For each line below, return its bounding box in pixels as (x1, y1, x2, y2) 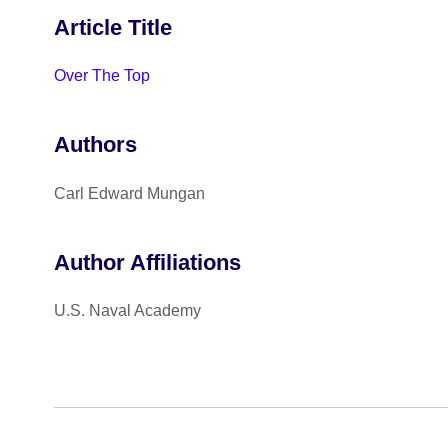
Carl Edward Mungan (53, 184, 205, 202)
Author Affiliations (53, 249, 241, 275)
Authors (53, 132, 137, 158)
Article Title (53, 15, 172, 41)
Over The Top (53, 67, 150, 85)
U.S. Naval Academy (53, 302, 201, 320)
